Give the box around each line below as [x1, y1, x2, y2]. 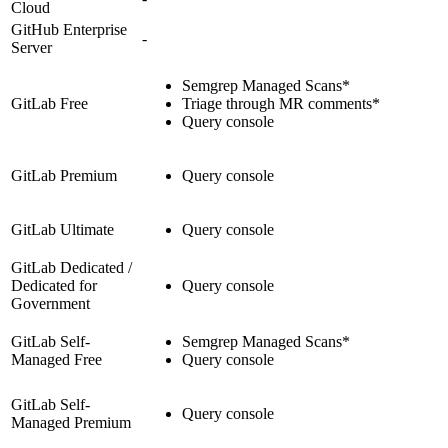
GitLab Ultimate [11, 220, 114, 238]
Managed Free [11, 350, 102, 368]
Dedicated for [11, 276, 97, 294]
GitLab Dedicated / [11, 258, 132, 276]
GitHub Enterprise [11, 20, 127, 38]
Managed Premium [11, 413, 131, 431]
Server [11, 38, 52, 56]
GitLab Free [11, 94, 88, 112]
